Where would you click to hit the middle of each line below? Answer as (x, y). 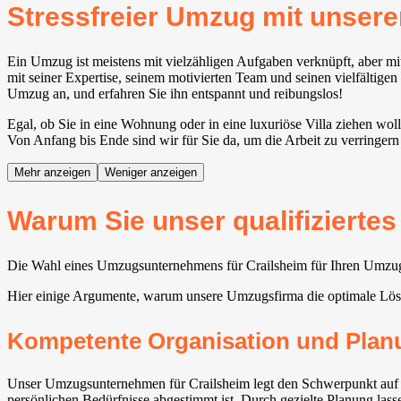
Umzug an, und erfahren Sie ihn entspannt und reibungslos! (175, 93)
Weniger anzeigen (151, 172)
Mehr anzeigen (52, 172)
